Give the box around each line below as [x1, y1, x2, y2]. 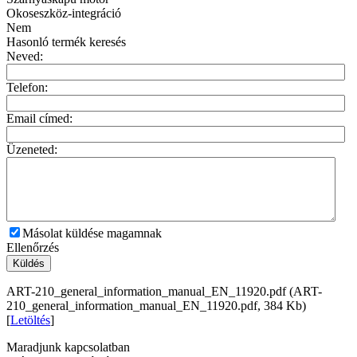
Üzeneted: [6, 142, 57, 156]
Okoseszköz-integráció [6, 6, 121, 20]
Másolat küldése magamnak [22, 226, 162, 240]
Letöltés [10, 312, 50, 327]
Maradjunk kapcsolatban [6, 339, 130, 354]
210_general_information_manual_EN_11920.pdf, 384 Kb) [6, 298, 306, 312]
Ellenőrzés [6, 240, 59, 254]
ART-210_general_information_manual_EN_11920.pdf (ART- [6, 284, 322, 298]
